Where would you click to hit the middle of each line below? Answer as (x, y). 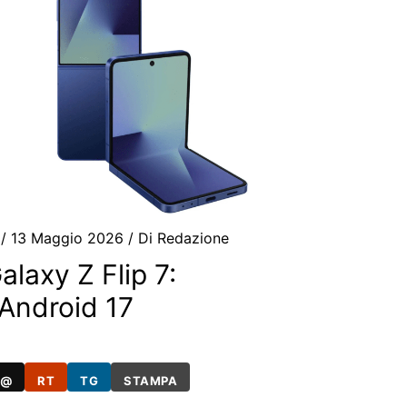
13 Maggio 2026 (70, 238)
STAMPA (151, 380)
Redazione (194, 238)
